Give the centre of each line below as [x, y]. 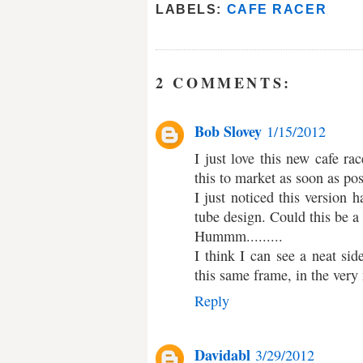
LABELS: [191, 10]
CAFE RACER [277, 10]
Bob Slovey [228, 131]
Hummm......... [239, 235]
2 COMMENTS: [224, 82]
